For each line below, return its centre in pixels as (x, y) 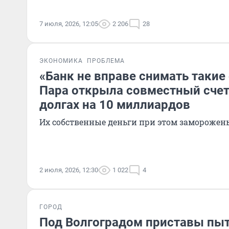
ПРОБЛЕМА (106, 61)
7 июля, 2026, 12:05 (69, 24)
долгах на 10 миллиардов (115, 105)
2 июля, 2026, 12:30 (69, 170)
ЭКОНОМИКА (61, 61)
